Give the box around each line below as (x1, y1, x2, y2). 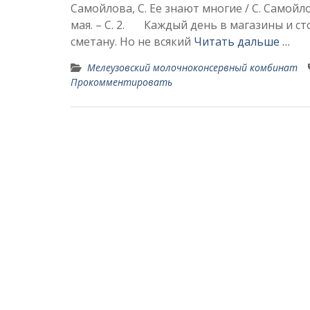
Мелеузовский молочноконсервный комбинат (87, 61, 298, 74)
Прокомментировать (71, 75, 172, 89)
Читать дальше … (194, 34, 290, 49)
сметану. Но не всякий (71, 34, 194, 49)
